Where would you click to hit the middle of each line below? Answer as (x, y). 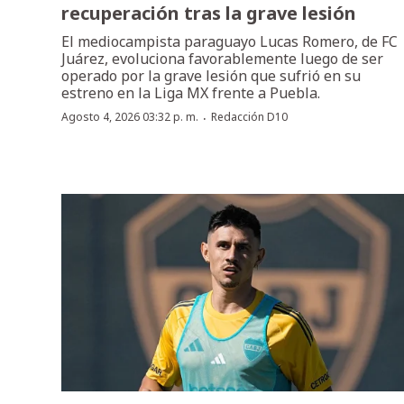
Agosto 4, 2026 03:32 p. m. (130, 117)
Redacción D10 (249, 117)
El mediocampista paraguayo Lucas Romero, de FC (230, 42)
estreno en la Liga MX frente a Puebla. (191, 93)
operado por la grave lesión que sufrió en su (211, 76)
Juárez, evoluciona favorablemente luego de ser (222, 59)
